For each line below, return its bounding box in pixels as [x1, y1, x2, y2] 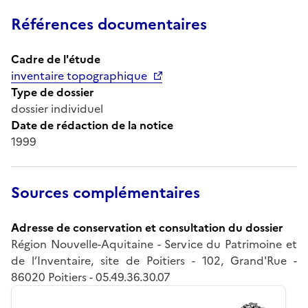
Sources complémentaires [11, 181, 200, 204]
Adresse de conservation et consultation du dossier [11, 219, 283, 236]
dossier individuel [11, 100, 103, 117]
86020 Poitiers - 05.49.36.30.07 [11, 268, 170, 285]
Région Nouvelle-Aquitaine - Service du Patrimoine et [11, 235, 297, 252]
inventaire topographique [11, 67, 147, 84]
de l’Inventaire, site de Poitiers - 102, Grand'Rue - [11, 252, 297, 269]
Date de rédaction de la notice [11, 116, 173, 133]
